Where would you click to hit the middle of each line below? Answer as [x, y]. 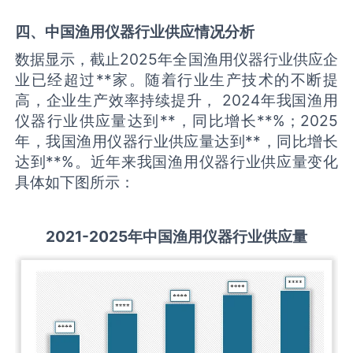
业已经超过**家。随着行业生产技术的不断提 [176, 80]
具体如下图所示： [75, 182]
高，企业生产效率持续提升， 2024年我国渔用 [176, 100]
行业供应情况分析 [195, 31]
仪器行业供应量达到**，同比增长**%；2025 [176, 121]
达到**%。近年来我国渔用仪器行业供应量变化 [176, 162]
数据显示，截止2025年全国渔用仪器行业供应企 [176, 59]
